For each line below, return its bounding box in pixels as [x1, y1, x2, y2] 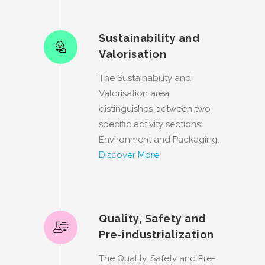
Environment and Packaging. [99, 134, 219, 145]
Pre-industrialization [99, 228, 214, 241]
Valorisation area [99, 88, 169, 99]
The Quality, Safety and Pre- [99, 253, 215, 264]
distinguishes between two [99, 103, 211, 114]
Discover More [99, 149, 159, 160]
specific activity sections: [99, 118, 202, 130]
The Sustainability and [99, 72, 191, 83]
